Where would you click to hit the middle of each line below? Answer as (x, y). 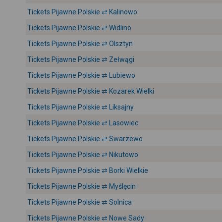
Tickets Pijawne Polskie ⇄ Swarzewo (85, 139)
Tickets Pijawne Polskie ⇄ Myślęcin (82, 186)
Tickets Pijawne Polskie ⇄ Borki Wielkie (88, 170)
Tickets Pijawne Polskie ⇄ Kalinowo (82, 12)
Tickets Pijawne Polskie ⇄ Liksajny (81, 107)
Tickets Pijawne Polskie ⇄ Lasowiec (83, 123)
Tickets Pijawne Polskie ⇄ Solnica (80, 202)
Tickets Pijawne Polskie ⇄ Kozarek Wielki (91, 91)
